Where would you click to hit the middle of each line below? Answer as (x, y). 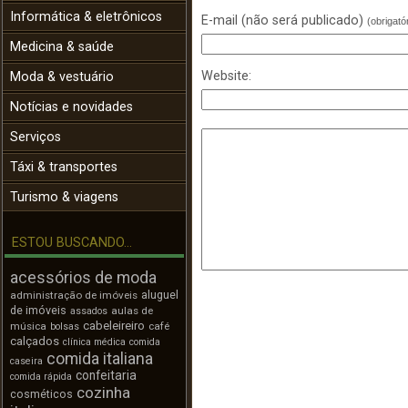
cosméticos (41, 394)
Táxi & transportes (64, 167)
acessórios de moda (83, 278)
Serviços (36, 137)
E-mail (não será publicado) (284, 21)
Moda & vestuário (62, 77)
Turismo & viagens (64, 197)
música (28, 326)
